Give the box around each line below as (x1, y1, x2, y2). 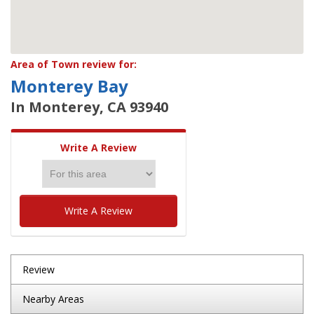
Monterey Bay (11, 74, 128, 97)
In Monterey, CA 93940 (11, 97, 168, 116)
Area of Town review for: (11, 57, 137, 71)
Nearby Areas (22, 292, 84, 306)
